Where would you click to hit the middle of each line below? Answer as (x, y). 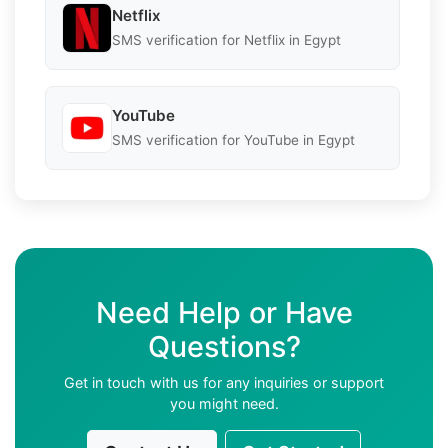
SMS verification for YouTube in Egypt (233, 140)
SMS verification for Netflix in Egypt (226, 40)
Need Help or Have (224, 312)
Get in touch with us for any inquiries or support (224, 382)
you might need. (224, 403)
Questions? (224, 346)
